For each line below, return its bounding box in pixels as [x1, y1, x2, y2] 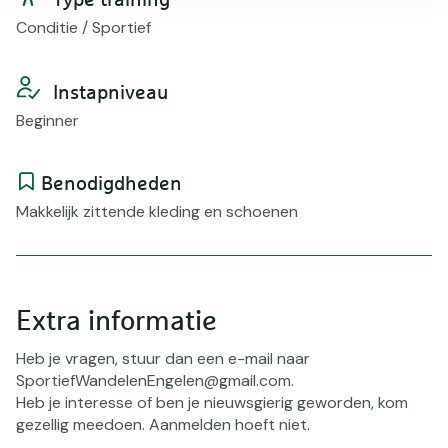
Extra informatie [16, 308, 217, 336]
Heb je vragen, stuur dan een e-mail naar [16, 348, 310, 369]
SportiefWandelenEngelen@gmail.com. [16, 370, 294, 391]
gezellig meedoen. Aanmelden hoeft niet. [16, 414, 310, 435]
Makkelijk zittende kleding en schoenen [16, 201, 298, 222]
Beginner [16, 110, 79, 131]
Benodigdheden [36, 174, 182, 194]
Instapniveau [48, 83, 168, 103]
